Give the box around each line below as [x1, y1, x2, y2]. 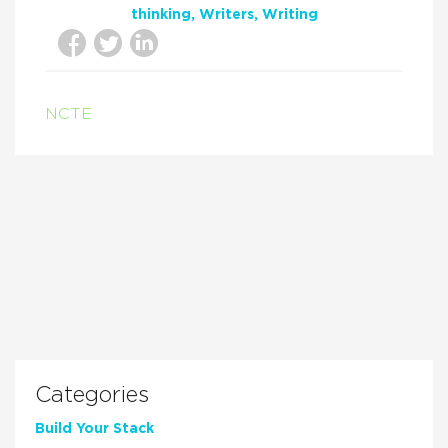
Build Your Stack [35, 422, 154, 437]
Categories [35, 384, 149, 407]
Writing [261, 8, 318, 23]
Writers [198, 8, 254, 23]
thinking [130, 8, 191, 23]
